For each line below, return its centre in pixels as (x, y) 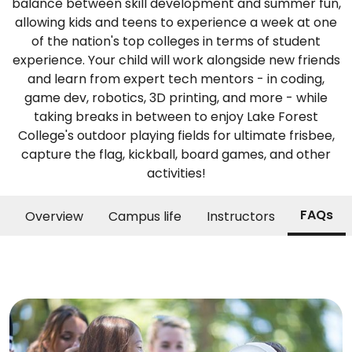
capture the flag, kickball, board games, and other (176, 155)
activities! (176, 174)
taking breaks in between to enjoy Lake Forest (176, 117)
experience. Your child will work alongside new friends (176, 60)
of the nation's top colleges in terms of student (176, 42)
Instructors (241, 217)
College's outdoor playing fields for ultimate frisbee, (176, 136)
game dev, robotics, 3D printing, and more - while (176, 98)
